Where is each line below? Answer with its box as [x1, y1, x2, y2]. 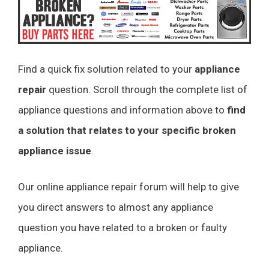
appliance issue [18, 145, 91, 157]
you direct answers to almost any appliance [18, 201, 213, 213]
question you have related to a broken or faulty [18, 221, 227, 234]
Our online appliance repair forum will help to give [18, 180, 239, 193]
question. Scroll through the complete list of [46, 83, 247, 96]
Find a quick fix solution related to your [18, 63, 195, 76]
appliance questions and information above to [18, 104, 227, 116]
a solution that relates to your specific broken [18, 124, 236, 137]
